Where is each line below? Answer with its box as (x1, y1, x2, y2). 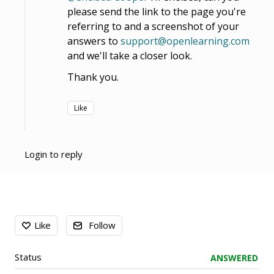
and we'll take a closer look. (67, 48, 192, 62)
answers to (67, 34, 120, 48)
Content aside (12, 208, 86, 223)
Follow (89, 218, 116, 231)
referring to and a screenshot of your (67, 19, 239, 33)
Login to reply (24, 147, 83, 160)
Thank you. (67, 70, 119, 84)
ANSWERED (210, 251, 258, 264)
